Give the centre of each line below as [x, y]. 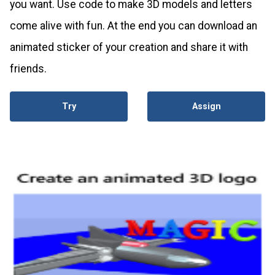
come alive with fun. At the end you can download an [134, 26]
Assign [206, 107]
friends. [28, 69]
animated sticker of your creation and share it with [129, 48]
